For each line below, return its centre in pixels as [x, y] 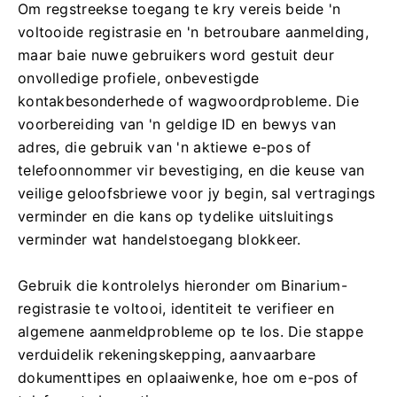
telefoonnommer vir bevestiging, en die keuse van [191, 170]
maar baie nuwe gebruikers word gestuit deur [176, 55]
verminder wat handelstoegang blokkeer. [160, 239]
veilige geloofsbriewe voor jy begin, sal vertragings [197, 193]
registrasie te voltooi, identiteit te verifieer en [176, 308]
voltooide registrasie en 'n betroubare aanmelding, [193, 32]
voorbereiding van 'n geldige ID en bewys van [177, 124]
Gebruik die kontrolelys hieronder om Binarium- [183, 285]
